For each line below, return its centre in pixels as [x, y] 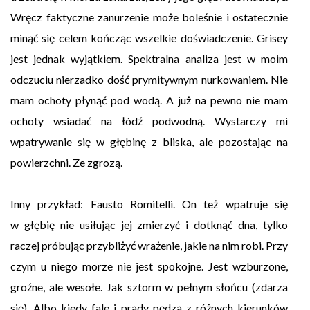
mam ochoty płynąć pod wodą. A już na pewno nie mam [149, 100]
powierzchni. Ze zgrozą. [66, 163]
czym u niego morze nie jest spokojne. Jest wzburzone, [149, 266]
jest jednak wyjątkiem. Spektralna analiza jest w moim [149, 59]
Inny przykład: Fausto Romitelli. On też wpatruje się [149, 204]
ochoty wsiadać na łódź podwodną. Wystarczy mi [149, 121]
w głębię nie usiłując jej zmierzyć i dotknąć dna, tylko [149, 225]
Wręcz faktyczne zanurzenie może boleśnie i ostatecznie [149, 17]
